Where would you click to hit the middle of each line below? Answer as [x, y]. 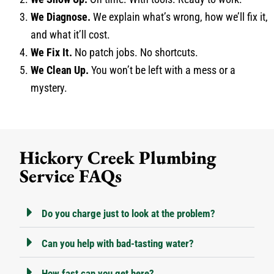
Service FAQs [71, 176]
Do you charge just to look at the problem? [128, 214]
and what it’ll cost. [70, 35]
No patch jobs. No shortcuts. [135, 53]
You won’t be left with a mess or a [162, 70]
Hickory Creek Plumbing [118, 158]
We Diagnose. [61, 17]
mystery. [49, 88]
